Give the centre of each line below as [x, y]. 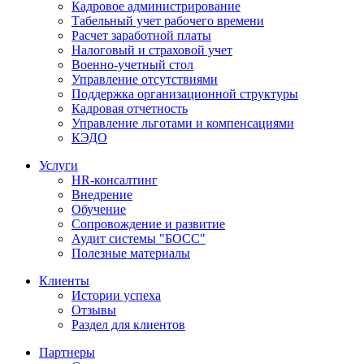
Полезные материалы [131, 253]
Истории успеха [116, 295]
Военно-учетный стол [132, 64]
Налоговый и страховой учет [152, 50]
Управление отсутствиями [145, 79]
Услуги [58, 165]
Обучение [99, 209]
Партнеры [67, 352]
